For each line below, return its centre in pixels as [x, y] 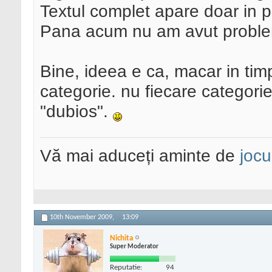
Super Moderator [134, 246]
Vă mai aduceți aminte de [140, 156]
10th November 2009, [83, 218]
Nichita [121, 238]
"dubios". [76, 111]
